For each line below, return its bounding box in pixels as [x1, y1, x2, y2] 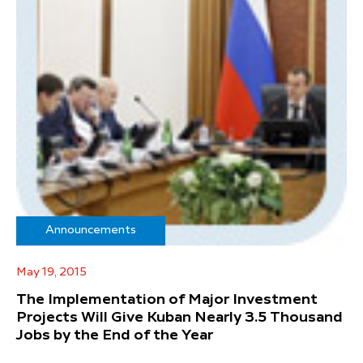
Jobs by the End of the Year [16, 327, 213, 343]
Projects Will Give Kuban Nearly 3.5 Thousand [16, 310, 343, 325]
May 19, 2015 [16, 266, 87, 278]
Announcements [45, 224, 136, 236]
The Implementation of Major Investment [16, 292, 318, 307]
